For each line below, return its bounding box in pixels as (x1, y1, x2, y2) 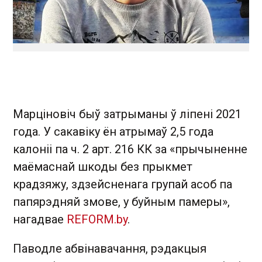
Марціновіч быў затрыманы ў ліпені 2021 (13, 107, 242, 121)
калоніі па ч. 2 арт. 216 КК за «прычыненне (13, 142, 247, 156)
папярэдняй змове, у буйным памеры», (13, 195, 230, 209)
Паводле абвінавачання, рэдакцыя (13, 242, 206, 256)
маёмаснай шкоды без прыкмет (13, 160, 192, 174)
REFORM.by (67, 212, 127, 226)
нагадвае (13, 212, 67, 226)
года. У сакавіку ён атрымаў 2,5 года (13, 125, 213, 139)
